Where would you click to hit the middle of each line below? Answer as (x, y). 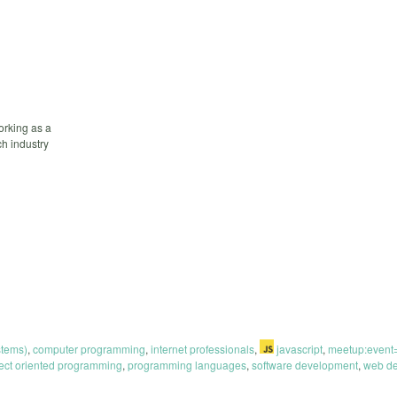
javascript (298, 348)
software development (305, 364)
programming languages (187, 364)
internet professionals (202, 348)
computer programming (89, 348)
